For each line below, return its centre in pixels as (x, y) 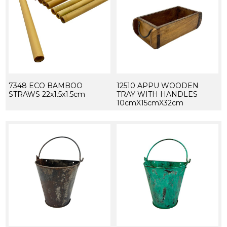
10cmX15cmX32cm (150, 103)
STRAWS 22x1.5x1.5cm (47, 94)
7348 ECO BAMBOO (45, 86)
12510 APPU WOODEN (157, 86)
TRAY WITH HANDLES (157, 94)
